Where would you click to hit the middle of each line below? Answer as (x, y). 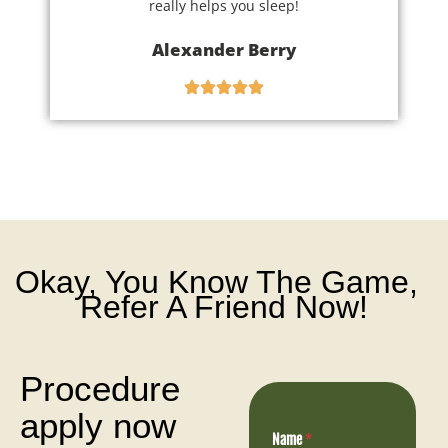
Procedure (100, 388)
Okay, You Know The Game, (224, 281)
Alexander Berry (224, 49)
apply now (98, 425)
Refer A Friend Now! (224, 306)
